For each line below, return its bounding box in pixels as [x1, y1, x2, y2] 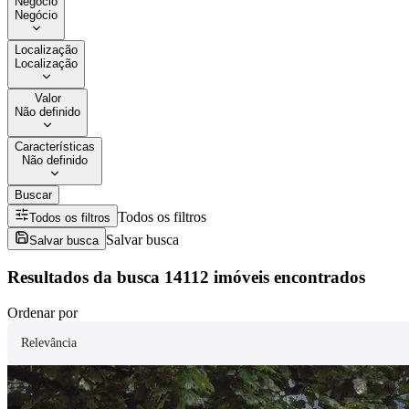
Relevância [21, 335, 77, 350]
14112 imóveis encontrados [164, 267, 365, 288]
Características [15, 140, 95, 154]
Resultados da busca [7, 267, 160, 288]
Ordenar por [7, 304, 78, 320]
